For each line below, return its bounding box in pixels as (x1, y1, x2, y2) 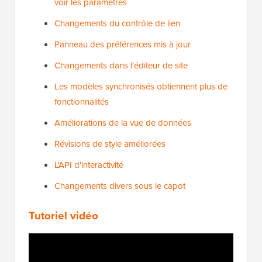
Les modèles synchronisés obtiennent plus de (54, 80, 227, 94)
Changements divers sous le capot (54, 180, 185, 193)
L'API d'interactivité (54, 158, 123, 172)
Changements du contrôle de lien (54, 17, 180, 30)
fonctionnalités (54, 95, 109, 109)
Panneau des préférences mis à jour (54, 38, 191, 51)
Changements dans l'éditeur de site (54, 59, 188, 73)
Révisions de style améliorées (54, 137, 166, 151)
